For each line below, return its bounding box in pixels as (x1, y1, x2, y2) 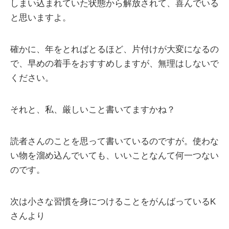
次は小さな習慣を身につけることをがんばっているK (10, 196, 216, 207)
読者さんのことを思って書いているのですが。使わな (10, 136, 219, 146)
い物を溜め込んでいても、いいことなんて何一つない (10, 150, 219, 161)
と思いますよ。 (10, 12, 71, 22)
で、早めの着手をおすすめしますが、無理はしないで (10, 58, 219, 68)
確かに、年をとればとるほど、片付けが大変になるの (10, 44, 219, 54)
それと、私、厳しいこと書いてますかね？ (10, 104, 175, 114)
